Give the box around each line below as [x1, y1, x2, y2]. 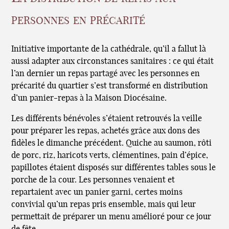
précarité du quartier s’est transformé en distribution [11, 81, 209, 90]
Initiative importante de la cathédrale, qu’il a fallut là [11, 44, 207, 53]
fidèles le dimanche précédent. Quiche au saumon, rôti [11, 139, 212, 147]
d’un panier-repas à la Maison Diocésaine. [11, 94, 167, 102]
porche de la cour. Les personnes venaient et [11, 175, 175, 184]
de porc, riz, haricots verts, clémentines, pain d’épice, [11, 151, 209, 159]
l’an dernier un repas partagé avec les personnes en [11, 69, 200, 78]
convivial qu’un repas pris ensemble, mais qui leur [11, 200, 196, 209]
